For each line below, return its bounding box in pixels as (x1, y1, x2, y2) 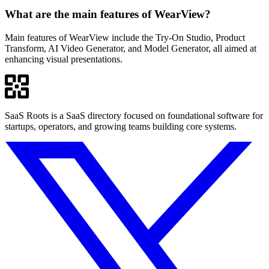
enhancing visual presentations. (5, 53, 122, 64)
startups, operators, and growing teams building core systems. (5, 121, 237, 131)
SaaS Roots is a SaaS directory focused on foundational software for (5, 110, 263, 121)
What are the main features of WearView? (5, 8, 211, 21)
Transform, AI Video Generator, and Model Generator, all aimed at (5, 43, 256, 53)
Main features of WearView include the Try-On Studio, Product (5, 32, 245, 43)
